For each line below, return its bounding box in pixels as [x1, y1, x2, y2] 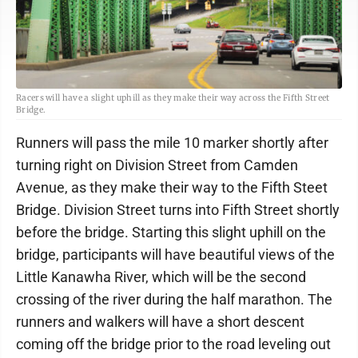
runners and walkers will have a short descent [16, 312, 304, 330]
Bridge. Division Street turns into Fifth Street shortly [16, 201, 340, 218]
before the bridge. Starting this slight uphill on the [16, 223, 326, 241]
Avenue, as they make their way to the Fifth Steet [16, 178, 328, 196]
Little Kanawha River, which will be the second [16, 268, 306, 285]
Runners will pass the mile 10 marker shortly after [16, 133, 328, 151]
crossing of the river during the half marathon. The [16, 290, 332, 308]
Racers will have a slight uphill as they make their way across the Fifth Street [16, 92, 330, 103]
